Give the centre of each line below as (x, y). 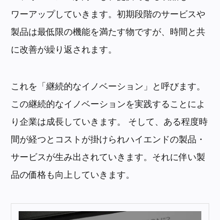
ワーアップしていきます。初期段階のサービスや (108, 14)
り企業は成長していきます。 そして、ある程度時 (110, 122)
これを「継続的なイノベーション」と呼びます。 (108, 86)
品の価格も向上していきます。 (73, 175)
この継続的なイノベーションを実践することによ (108, 104)
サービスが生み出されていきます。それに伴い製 (108, 157)
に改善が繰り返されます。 (64, 49)
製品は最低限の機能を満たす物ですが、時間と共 (108, 31)
